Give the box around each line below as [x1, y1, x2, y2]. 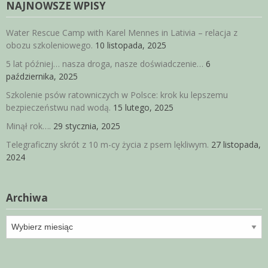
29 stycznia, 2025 [53, 120, 120, 132]
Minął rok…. [6, 120, 51, 132]
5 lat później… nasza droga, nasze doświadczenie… [6, 58, 203, 70]
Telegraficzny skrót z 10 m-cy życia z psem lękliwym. [6, 139, 209, 151]
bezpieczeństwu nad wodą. [6, 102, 111, 114]
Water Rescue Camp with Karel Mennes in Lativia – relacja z [6, 27, 237, 39]
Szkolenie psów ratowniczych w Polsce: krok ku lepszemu [6, 89, 228, 101]
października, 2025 [6, 71, 78, 83]
